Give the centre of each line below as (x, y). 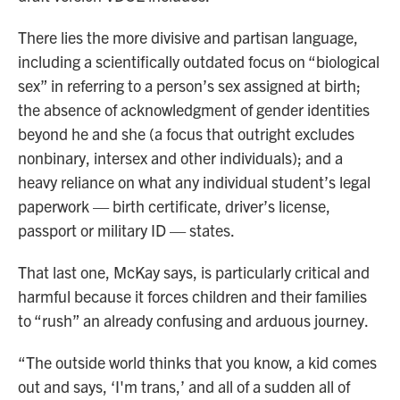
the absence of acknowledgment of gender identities (194, 110)
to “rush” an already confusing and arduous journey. (193, 321)
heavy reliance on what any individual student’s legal (194, 182)
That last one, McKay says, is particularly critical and (194, 272)
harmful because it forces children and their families (192, 296)
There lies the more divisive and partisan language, (188, 37)
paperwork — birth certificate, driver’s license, (174, 206)
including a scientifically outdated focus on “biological (199, 62)
